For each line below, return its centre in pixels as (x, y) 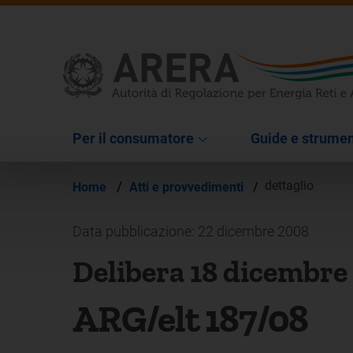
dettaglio (289, 186)
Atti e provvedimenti (188, 187)
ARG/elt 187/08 (191, 318)
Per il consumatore (133, 138)
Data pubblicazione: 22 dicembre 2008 (191, 231)
